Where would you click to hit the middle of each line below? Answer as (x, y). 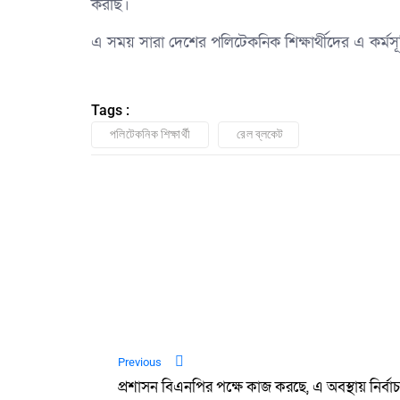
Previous (140, 362)
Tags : (110, 110)
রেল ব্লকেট (260, 133)
